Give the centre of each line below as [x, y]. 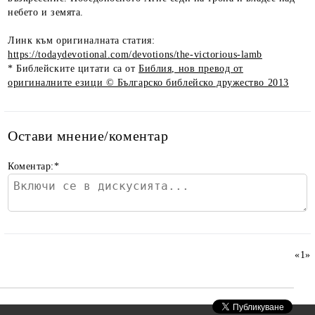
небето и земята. [46, 12]
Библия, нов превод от [191, 68]
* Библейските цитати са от [73, 68]
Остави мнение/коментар [88, 135]
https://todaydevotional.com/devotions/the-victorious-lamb [135, 54]
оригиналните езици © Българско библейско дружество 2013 [148, 82]
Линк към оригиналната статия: [82, 40]
